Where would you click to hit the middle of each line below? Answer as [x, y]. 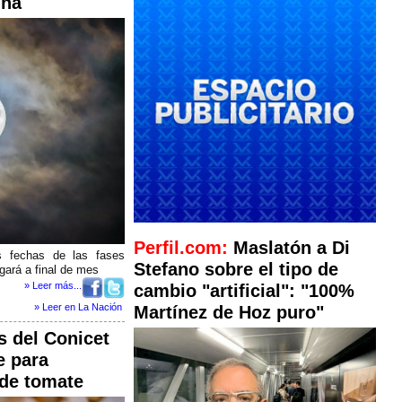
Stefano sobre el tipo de [236, 269]
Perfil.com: [184, 248]
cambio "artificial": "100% [244, 291]
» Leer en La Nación [78, 306]
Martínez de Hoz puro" [229, 312]
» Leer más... [53, 285]
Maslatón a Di [292, 248]
